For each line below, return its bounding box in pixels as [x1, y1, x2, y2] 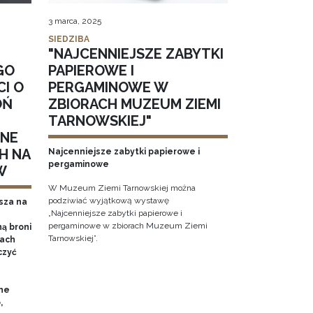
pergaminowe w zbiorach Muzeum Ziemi [48, 221, 208, 231]
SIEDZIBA [48, 34, 89, 45]
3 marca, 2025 [48, 16, 101, 27]
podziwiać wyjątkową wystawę [48, 196, 169, 206]
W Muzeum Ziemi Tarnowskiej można [48, 183, 196, 194]
